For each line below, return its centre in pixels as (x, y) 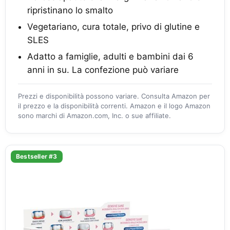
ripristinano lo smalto (70, 10)
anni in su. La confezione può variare (103, 70)
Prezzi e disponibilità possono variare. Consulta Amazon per (114, 96)
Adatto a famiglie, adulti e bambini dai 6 (110, 56)
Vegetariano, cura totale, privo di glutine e (113, 27)
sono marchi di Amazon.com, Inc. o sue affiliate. (94, 116)
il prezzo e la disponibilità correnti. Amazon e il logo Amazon (114, 106)
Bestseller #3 (37, 156)
